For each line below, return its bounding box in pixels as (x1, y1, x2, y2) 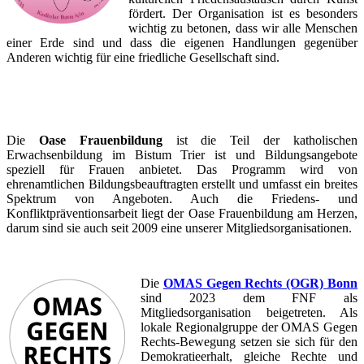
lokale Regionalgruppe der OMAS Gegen (141, 320, 357, 335)
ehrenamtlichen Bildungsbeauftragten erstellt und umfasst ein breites (6, 177, 357, 192)
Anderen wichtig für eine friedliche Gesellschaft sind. (6, 50, 279, 65)
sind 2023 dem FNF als (141, 291, 357, 305)
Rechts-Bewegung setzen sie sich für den (141, 335, 357, 349)
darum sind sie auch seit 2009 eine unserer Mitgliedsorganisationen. (6, 221, 352, 236)
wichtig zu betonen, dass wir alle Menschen (128, 21, 357, 36)
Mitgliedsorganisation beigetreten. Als (141, 305, 357, 320)
